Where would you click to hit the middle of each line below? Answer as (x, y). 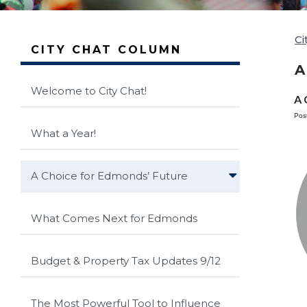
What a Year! (63, 133)
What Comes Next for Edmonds (114, 218)
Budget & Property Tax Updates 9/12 (126, 260)
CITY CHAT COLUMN (106, 49)
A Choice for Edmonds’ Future (109, 175)
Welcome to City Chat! (89, 90)
